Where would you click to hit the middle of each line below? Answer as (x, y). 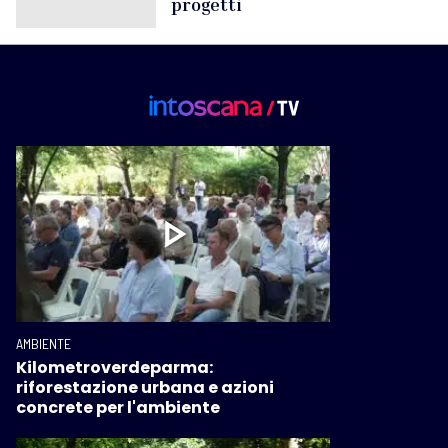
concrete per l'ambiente (118, 408)
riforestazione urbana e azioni (145, 388)
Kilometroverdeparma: (114, 368)
